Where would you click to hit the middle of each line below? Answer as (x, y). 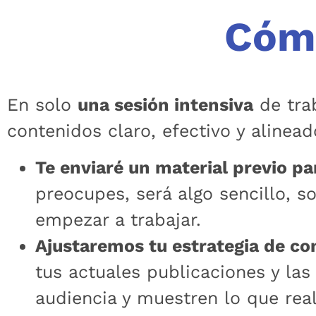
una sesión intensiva (165, 105)
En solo (42, 105)
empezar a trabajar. (118, 219)
